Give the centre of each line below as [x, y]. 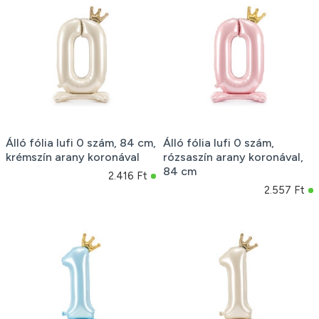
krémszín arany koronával [73, 157]
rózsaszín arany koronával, [233, 157]
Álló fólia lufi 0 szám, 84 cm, [81, 142]
